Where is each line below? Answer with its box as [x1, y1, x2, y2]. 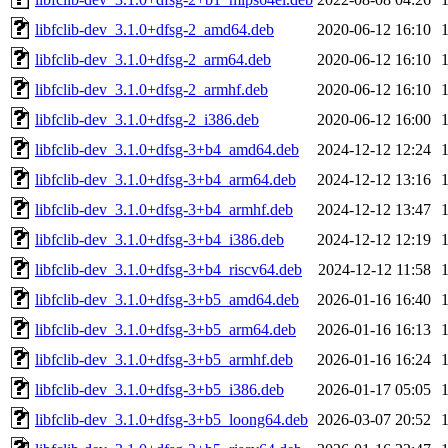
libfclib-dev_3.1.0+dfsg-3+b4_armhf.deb [35, 200, 293, 218]
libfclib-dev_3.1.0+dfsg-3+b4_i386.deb [35, 230, 284, 248]
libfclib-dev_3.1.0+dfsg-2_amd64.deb [35, 20, 274, 38]
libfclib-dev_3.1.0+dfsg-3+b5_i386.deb [35, 380, 284, 398]
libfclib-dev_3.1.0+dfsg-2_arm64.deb [35, 50, 271, 68]
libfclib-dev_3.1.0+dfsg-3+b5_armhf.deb [35, 350, 293, 368]
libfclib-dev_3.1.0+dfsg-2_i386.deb [35, 110, 259, 128]
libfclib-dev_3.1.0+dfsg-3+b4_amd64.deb [35, 140, 299, 158]
